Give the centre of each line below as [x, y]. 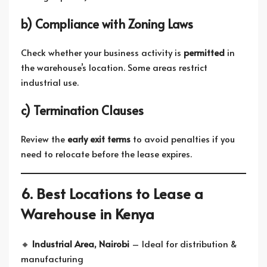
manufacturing [52, 258]
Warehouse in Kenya [88, 214]
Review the [44, 139]
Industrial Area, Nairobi [81, 243]
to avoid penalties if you [183, 139]
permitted [204, 52]
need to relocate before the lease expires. [106, 153]
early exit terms [99, 139]
